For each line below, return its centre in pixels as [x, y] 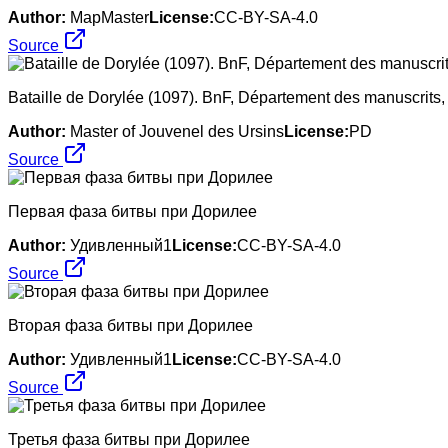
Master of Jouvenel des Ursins [177, 131]
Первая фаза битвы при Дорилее [132, 211]
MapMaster [109, 17]
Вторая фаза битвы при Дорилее [130, 325]
